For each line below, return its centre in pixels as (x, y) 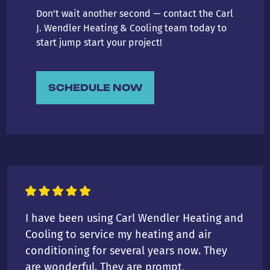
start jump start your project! (99, 43)
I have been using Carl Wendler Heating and (134, 218)
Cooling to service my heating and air (118, 234)
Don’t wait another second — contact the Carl (135, 14)
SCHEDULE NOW (95, 87)
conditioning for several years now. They (126, 250)
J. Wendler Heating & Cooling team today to (131, 28)
